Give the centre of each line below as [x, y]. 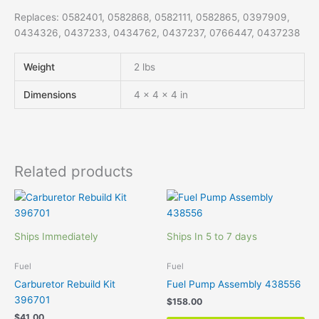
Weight [40, 67]
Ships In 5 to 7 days [212, 236]
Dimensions [50, 94]
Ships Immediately [56, 236]
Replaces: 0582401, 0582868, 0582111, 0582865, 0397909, [152, 17]
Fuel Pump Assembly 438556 [234, 284]
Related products [74, 171]
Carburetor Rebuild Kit [65, 284]
